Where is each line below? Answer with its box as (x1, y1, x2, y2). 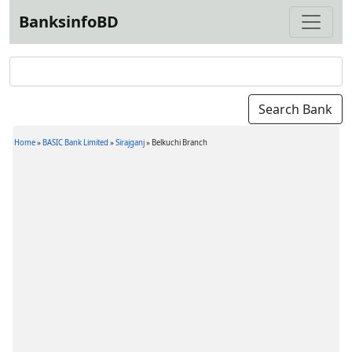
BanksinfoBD (19, 11, 119, 32)
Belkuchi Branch (152, 137, 208, 148)
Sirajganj (115, 137, 145, 148)
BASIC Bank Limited (42, 137, 109, 148)
